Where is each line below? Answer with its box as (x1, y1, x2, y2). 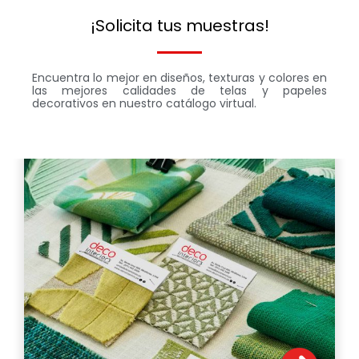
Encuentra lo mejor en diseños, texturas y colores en (32, 70, 327, 87)
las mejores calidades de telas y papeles (32, 83, 327, 99)
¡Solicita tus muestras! (90, 14, 269, 38)
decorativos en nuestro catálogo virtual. (32, 95, 256, 112)
